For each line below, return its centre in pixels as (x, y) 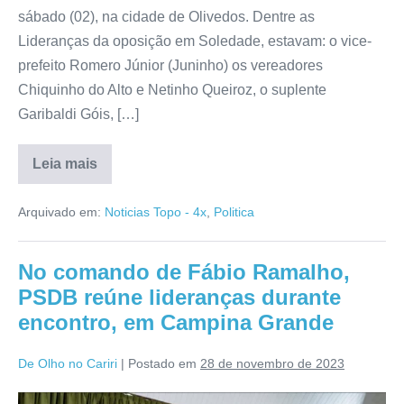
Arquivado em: (60, 212)
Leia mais (65, 164)
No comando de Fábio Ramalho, (184, 272)
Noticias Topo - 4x (156, 212)
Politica (234, 212)
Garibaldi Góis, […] (78, 115)
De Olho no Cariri (68, 364)
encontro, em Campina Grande (176, 323)
